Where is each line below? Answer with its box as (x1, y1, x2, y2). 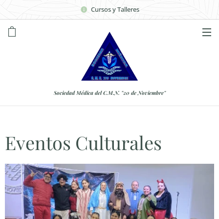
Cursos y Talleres (90, 4, 139, 14)
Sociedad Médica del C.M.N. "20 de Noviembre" (53, 89, 166, 96)
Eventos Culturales (5, 130, 162, 155)
